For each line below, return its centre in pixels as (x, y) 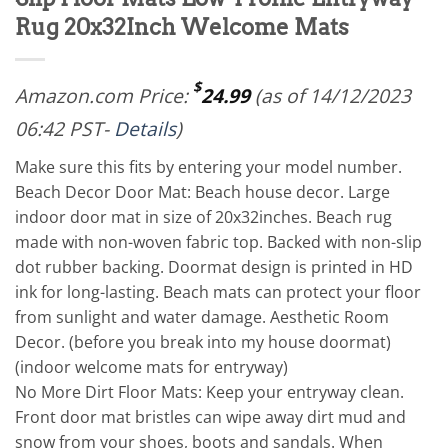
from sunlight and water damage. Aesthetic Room (202, 316)
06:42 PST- (64, 128)
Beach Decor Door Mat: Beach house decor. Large (202, 191)
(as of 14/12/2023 (330, 95)
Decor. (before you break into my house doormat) (203, 341)
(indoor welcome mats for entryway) (151, 366)
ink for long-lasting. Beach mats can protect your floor (218, 291)
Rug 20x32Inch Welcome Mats (182, 26)
